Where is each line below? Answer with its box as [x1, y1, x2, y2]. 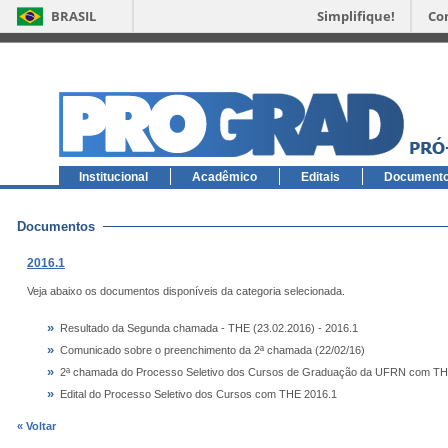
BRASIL [51, 7, 96, 25]
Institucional [79, 170, 148, 184]
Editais [301, 170, 340, 184]
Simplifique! [317, 7, 395, 25]
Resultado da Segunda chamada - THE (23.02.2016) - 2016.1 [60, 322, 358, 334]
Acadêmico [192, 170, 257, 184]
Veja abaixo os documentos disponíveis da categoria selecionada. [27, 285, 345, 297]
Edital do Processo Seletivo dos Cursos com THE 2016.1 [60, 388, 337, 400]
